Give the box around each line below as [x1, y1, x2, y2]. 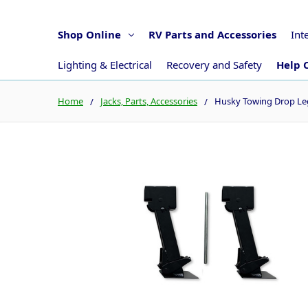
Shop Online [58, 27, 121, 41]
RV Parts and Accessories [148, 27, 276, 41]
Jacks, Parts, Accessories [100, 94, 197, 107]
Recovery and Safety [166, 57, 262, 71]
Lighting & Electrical [58, 57, 152, 71]
